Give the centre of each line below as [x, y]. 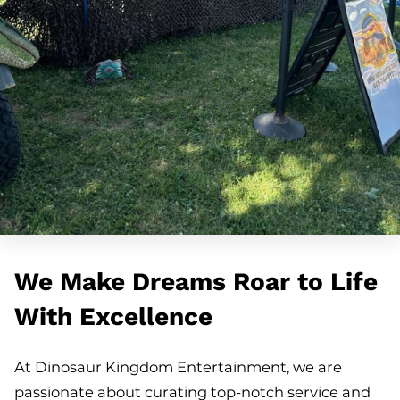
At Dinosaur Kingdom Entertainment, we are [178, 367]
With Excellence [113, 316]
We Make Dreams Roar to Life [196, 281]
